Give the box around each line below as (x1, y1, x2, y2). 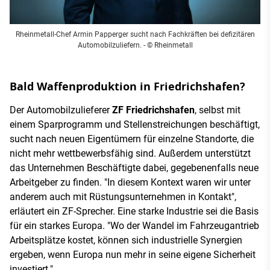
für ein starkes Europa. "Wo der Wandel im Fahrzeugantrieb (10, 219, 259, 231)
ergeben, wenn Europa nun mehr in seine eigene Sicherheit (10, 248, 256, 260)
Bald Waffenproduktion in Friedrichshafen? (10, 78, 245, 94)
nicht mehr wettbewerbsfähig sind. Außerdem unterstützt (10, 147, 251, 159)
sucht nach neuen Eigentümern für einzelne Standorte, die (10, 133, 254, 145)
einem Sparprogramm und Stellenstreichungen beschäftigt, (10, 118, 260, 130)
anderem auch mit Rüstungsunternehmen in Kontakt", (10, 190, 236, 202)
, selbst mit (195, 104, 240, 116)
